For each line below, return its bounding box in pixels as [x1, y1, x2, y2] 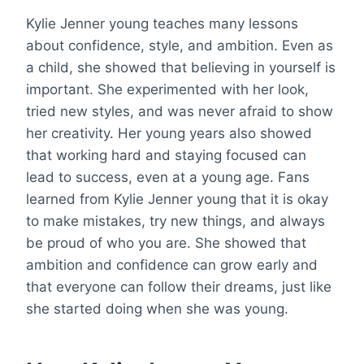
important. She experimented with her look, [26, 80, 309, 97]
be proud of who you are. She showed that [26, 234, 306, 251]
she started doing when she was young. [26, 300, 288, 317]
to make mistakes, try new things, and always [26, 212, 325, 229]
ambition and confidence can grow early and [26, 256, 318, 273]
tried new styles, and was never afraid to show [26, 102, 333, 119]
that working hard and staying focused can [26, 146, 306, 163]
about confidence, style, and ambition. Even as [26, 37, 333, 54]
